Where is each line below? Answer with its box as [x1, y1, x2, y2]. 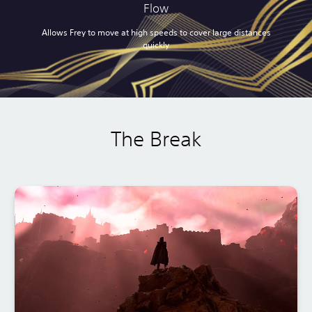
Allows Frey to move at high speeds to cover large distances [41, 26, 271, 38]
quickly [143, 38, 170, 51]
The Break [110, 126, 202, 151]
